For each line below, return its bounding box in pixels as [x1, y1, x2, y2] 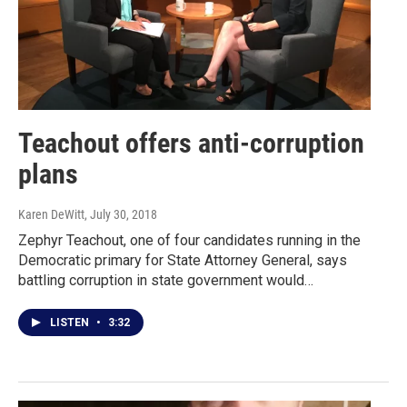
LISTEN [50, 316, 92, 330]
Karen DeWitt [18, 207, 84, 223]
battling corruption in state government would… [18, 272, 313, 290]
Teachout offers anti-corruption [18, 127, 364, 160]
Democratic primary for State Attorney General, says [18, 252, 347, 270]
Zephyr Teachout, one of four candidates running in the [18, 232, 361, 250]
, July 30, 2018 [84, 207, 157, 223]
